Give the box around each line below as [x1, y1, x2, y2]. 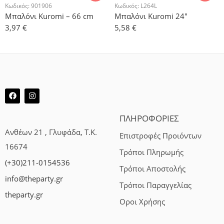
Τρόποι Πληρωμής [119, 147, 183, 157]
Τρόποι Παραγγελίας [119, 180, 191, 190]
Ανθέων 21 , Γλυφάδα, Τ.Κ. [5, 127, 97, 137]
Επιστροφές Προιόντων [119, 131, 201, 141]
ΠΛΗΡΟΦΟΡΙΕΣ [119, 112, 179, 124]
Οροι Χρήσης [119, 197, 165, 207]
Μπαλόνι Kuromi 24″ [114, 10, 187, 21]
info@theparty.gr [5, 173, 63, 183]
